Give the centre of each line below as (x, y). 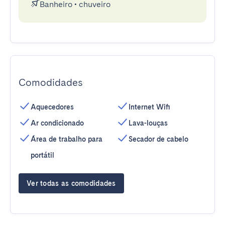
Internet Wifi (149, 107)
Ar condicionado (57, 123)
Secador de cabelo (158, 139)
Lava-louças (148, 123)
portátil (42, 155)
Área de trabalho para (67, 139)
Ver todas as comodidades (71, 183)
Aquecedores (52, 107)
